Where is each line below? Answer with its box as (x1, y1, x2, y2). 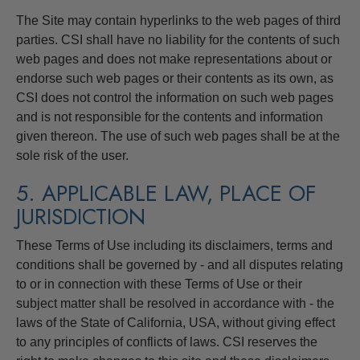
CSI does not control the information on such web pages (16, 90, 333, 104)
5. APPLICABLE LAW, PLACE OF (16, 177, 317, 209)
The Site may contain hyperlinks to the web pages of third (16, 13, 341, 27)
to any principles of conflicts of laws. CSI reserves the (16, 334, 317, 349)
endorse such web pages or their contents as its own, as (16, 71, 333, 85)
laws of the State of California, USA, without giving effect (16, 315, 335, 329)
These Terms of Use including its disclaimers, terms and (16, 238, 333, 252)
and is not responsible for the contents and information (16, 109, 323, 124)
